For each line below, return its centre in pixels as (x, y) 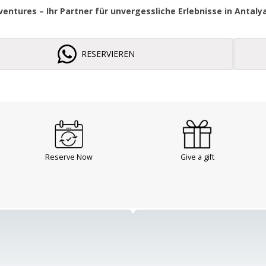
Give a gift (197, 157)
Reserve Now (69, 157)
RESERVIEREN (108, 54)
